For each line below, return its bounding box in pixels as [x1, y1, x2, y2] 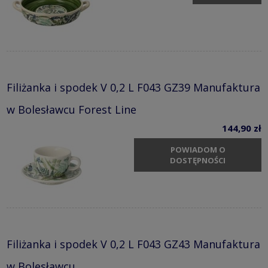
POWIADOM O [170, 144, 226, 155]
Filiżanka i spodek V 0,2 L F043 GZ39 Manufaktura [7, 80, 260, 95]
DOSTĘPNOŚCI [170, 154, 226, 166]
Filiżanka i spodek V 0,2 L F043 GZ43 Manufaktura [7, 237, 260, 252]
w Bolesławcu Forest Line [7, 102, 136, 117]
